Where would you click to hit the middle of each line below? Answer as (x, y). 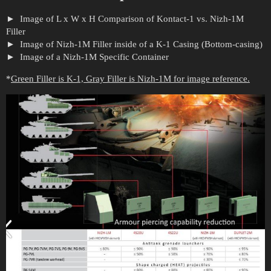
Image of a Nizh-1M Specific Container (93, 57)
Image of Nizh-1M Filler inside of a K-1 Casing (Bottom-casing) (140, 44)
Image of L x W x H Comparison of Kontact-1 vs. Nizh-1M (130, 19)
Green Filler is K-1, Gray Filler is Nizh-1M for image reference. (130, 79)
